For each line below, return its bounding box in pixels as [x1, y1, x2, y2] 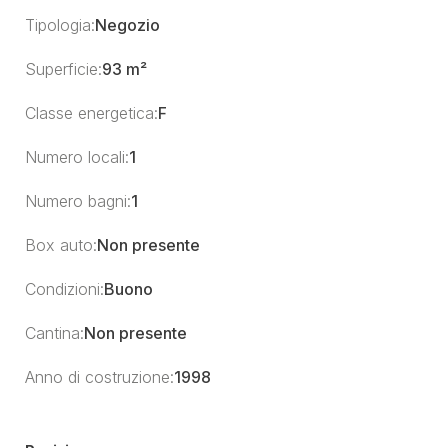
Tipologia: [25, 15, 95, 35]
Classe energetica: [25, 103, 158, 123]
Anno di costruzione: [25, 367, 174, 387]
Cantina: [25, 323, 84, 343]
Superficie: [25, 59, 102, 79]
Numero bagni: [25, 191, 131, 211]
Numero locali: [25, 147, 129, 167]
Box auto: [25, 235, 97, 255]
